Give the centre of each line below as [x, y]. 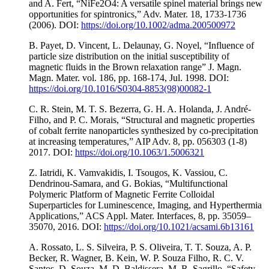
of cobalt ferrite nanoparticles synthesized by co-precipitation [144, 131]
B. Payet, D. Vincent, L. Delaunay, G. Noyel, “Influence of [141, 46]
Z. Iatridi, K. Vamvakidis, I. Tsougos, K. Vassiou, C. [128, 173]
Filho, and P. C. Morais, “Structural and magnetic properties [142, 120]
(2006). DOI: [55, 25]
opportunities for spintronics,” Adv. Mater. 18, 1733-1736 [138, 14]
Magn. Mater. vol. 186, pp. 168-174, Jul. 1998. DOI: [129, 78]
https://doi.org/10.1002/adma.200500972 [158, 25]
